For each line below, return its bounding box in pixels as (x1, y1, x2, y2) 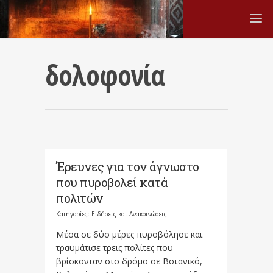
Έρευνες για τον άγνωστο (56, 158, 199, 174)
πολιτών (56, 190, 103, 206)
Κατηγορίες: (56, 210, 91, 218)
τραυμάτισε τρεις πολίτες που (56, 242, 173, 253)
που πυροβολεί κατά (56, 174, 168, 190)
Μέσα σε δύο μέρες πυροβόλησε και (56, 229, 202, 240)
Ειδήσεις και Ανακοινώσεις (91, 210, 167, 218)
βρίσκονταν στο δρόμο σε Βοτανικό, (56, 255, 202, 267)
